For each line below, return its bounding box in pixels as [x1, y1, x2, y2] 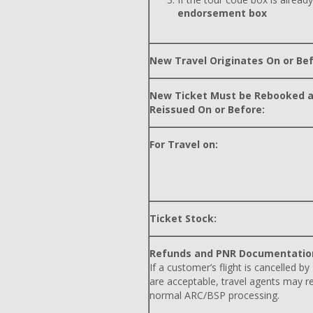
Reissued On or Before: [150, 103, 265, 116]
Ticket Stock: [150, 212, 217, 225]
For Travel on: [150, 138, 218, 151]
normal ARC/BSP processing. [150, 289, 279, 302]
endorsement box [177, 6, 267, 20]
